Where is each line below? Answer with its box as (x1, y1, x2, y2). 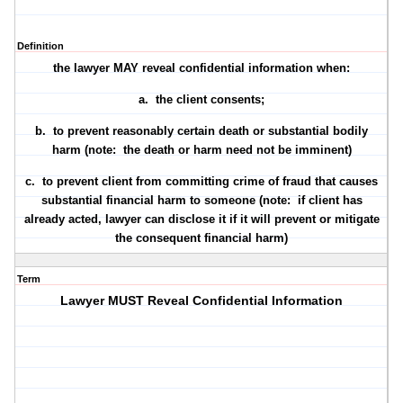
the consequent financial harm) (115, 231, 289, 246)
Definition (17, 40, 64, 52)
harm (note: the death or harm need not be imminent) (51, 143, 352, 157)
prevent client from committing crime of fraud (57, 175, 312, 189)
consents (210, 93, 262, 107)
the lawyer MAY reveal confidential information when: (53, 61, 351, 76)
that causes (311, 175, 379, 189)
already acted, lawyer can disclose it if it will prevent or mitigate (23, 212, 380, 227)
